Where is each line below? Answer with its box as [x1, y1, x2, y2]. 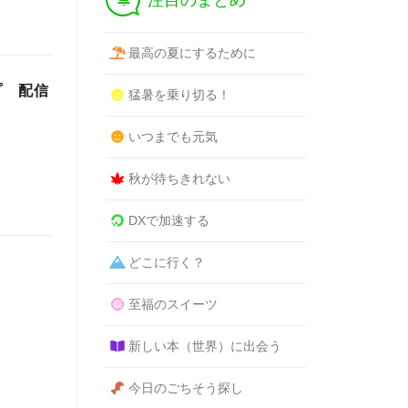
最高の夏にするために [127, 46, 256, 60]
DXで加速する [127, 213, 209, 228]
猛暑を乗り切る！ [127, 87, 230, 102]
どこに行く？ [127, 255, 205, 270]
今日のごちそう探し [127, 381, 243, 395]
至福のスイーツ [127, 297, 218, 311]
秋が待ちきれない [127, 171, 230, 186]
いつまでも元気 [127, 129, 218, 144]
